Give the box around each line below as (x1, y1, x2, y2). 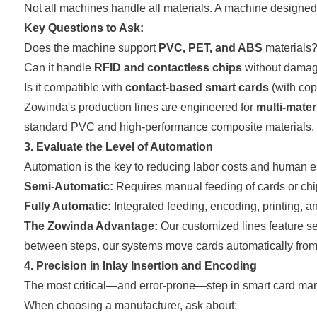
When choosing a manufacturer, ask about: (23, 299, 237, 311)
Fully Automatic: (23, 200, 111, 212)
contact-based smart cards (125, 81, 269, 93)
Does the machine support (23, 41, 158, 54)
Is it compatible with (23, 81, 125, 93)
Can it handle (23, 61, 94, 74)
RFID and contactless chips (93, 61, 242, 74)
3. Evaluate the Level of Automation (23, 140, 213, 153)
